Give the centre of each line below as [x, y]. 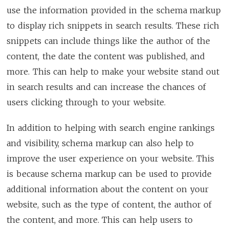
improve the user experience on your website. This [111, 158]
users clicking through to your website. [86, 102]
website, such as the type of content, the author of [109, 204]
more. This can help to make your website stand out [113, 71]
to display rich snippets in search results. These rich [113, 25]
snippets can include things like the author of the [108, 41]
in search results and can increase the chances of [106, 87]
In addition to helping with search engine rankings [111, 128]
